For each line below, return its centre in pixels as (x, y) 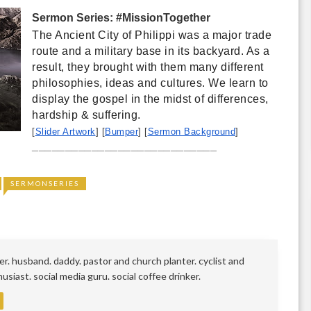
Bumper (121, 132)
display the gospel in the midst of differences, (150, 99)
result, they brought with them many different (148, 67)
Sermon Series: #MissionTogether (121, 18)
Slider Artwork (65, 132)
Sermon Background (191, 132)
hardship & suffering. (88, 115)
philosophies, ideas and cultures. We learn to (150, 83)
